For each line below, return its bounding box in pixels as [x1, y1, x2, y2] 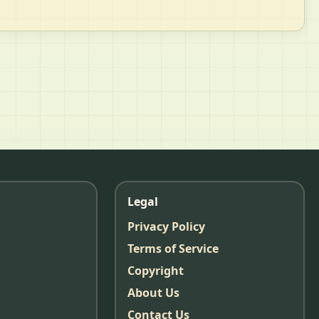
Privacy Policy [127, 218, 205, 234]
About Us [127, 284, 179, 300]
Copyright [127, 262, 184, 278]
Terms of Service [127, 240, 219, 256]
